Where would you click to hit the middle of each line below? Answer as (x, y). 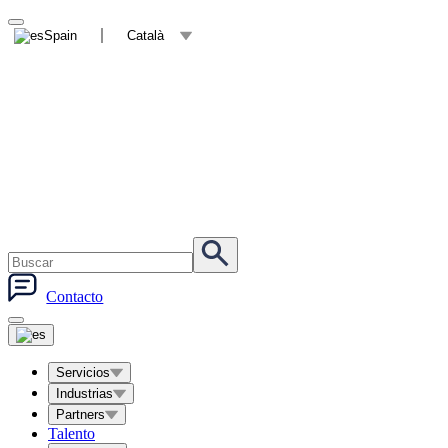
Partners (80, 414)
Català (145, 35)
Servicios (83, 372)
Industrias (84, 393)
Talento (71, 433)
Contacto (75, 296)
